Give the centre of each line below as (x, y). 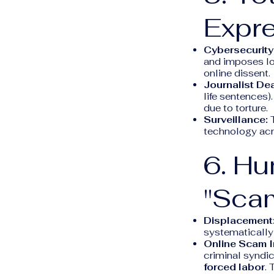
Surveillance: (236, 120)
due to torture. (236, 108)
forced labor (234, 267)
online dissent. (237, 73)
